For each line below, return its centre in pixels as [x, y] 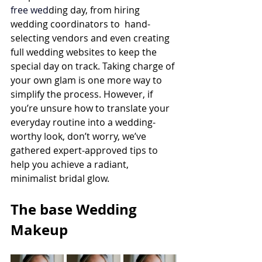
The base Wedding [75, 209]
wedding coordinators [59, 24]
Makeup [39, 230]
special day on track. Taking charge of [94, 66]
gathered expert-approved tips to [85, 150]
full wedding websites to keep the [85, 52]
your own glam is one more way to [87, 80]
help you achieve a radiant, [71, 164]
